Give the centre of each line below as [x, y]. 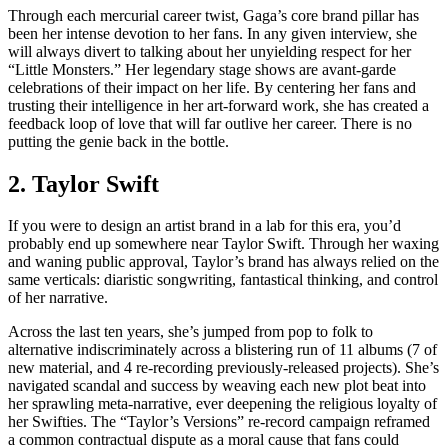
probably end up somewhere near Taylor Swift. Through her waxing [223, 244]
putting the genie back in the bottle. [118, 141]
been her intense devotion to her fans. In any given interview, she [212, 33]
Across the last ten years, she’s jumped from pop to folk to [190, 332]
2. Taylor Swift [83, 183]
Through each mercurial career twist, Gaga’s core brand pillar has [213, 15]
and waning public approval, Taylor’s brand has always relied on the [223, 262]
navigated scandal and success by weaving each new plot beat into [217, 386]
